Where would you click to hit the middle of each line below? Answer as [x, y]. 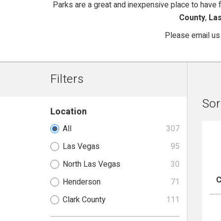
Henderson [82, 182]
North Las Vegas [92, 164]
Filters [67, 79]
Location [69, 112]
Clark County [84, 200]
